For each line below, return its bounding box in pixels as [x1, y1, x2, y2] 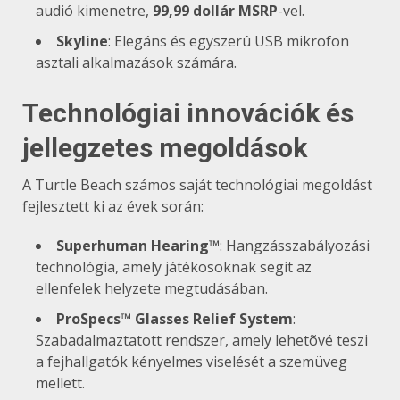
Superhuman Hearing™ [56, 235, 220, 255]
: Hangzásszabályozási [220, 235, 370, 255]
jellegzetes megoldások [22, 131, 307, 163]
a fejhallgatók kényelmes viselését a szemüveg [36, 351, 347, 371]
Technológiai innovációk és [22, 96, 354, 129]
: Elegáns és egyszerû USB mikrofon [108, 30, 349, 51]
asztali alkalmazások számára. [36, 52, 237, 72]
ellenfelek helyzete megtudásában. [36, 278, 268, 298]
